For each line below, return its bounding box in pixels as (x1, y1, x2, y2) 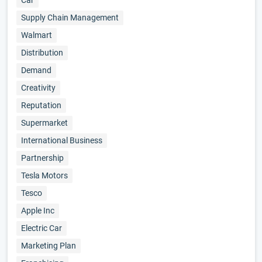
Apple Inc (20, 206, 54, 215)
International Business (20, 136, 102, 145)
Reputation (20, 101, 61, 110)
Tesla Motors (20, 171, 68, 180)
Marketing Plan (20, 241, 76, 250)
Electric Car (20, 223, 62, 233)
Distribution (20, 48, 63, 57)
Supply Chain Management (20, 13, 119, 22)
